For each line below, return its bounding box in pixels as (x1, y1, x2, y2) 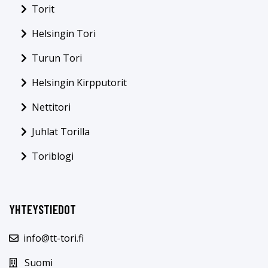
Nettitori (32, 100, 71, 114)
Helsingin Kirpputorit (32, 75, 127, 89)
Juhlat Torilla (32, 124, 90, 138)
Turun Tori (32, 51, 82, 65)
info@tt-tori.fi (23, 231, 84, 245)
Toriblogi (32, 149, 74, 163)
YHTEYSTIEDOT (9, 201, 76, 217)
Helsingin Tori (32, 26, 96, 40)
